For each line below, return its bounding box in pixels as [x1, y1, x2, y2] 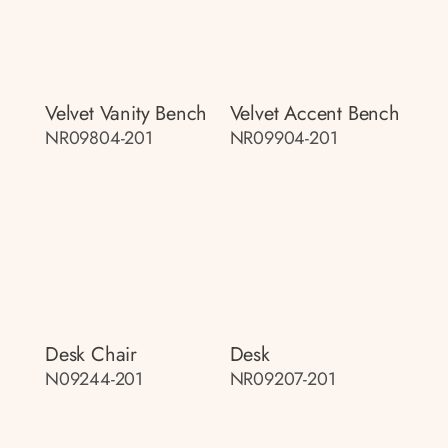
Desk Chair [45, 339, 137, 369]
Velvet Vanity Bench [45, 99, 208, 128]
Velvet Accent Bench [229, 99, 400, 128]
